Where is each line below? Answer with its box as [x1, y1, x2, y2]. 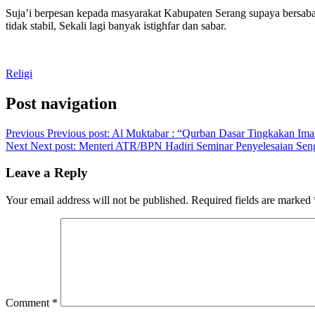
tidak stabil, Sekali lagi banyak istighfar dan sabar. [6, 19, 226, 32]
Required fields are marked [191, 194, 314, 207]
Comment [6, 297, 52, 309]
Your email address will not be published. [6, 194, 188, 207]
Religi [6, 67, 32, 79]
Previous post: [47, 127, 110, 139]
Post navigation [6, 94, 117, 112]
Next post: [30, 139, 76, 152]
